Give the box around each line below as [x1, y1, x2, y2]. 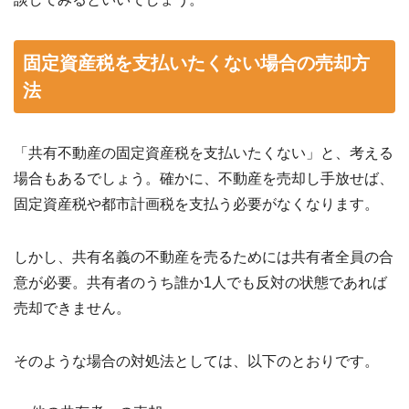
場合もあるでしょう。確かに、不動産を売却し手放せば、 [14, 170, 393, 186]
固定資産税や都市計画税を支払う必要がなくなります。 [14, 195, 379, 212]
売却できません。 [14, 299, 131, 316]
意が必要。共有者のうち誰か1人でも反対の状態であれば [14, 274, 387, 290]
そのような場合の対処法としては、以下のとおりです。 [14, 352, 379, 369]
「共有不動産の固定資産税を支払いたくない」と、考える [14, 144, 393, 161]
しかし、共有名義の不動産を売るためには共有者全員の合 [14, 248, 393, 265]
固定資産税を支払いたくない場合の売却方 [23, 52, 370, 73]
